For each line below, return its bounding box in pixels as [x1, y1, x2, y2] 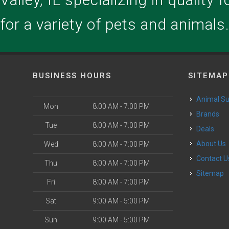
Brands [201, 110, 220, 118]
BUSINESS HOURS [33, 71, 111, 80]
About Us [201, 140, 226, 148]
